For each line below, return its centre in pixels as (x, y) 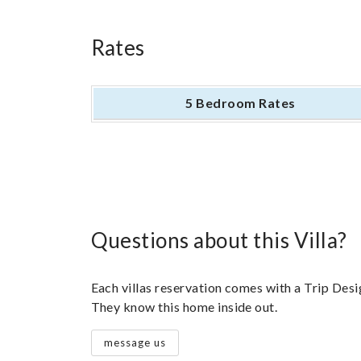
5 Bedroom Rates (241, 103)
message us (135, 343)
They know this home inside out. (184, 307)
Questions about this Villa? (219, 241)
